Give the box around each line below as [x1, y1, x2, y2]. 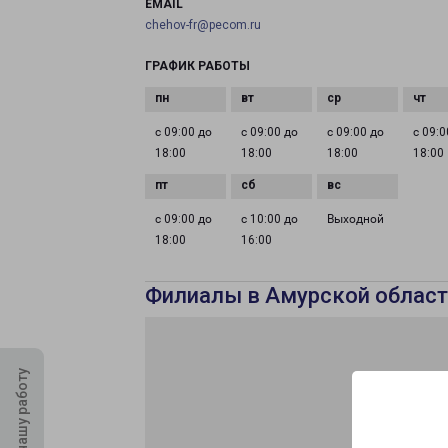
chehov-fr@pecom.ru [145, 18, 261, 32]
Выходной [327, 212, 385, 226]
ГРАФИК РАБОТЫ [145, 59, 250, 73]
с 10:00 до [241, 212, 299, 226]
